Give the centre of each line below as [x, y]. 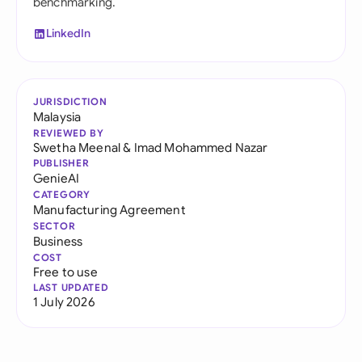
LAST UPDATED [71, 287]
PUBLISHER [61, 163]
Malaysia [57, 117]
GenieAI [57, 178]
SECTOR [55, 226]
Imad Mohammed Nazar [201, 147]
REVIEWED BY [69, 133]
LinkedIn [69, 33]
